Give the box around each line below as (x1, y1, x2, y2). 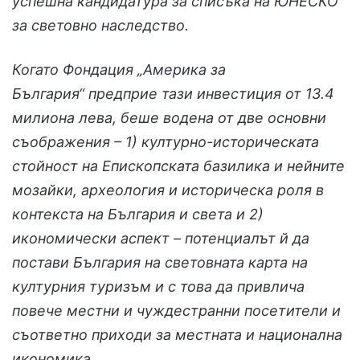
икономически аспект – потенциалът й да (12, 230, 309, 247)
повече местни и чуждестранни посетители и (12, 302, 341, 320)
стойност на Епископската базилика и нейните (12, 157, 345, 175)
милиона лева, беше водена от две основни (12, 109, 326, 127)
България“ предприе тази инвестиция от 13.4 (12, 85, 334, 103)
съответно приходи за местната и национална (12, 326, 342, 344)
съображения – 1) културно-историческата (12, 133, 319, 151)
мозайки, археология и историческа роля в (12, 182, 324, 199)
